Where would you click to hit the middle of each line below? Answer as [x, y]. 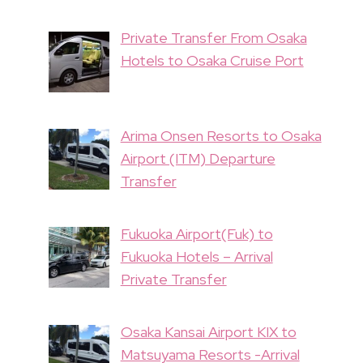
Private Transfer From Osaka [214, 38]
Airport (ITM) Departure [198, 159]
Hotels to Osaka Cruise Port [212, 61]
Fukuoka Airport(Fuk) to [196, 233]
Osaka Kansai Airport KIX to [208, 331]
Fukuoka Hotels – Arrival [196, 256]
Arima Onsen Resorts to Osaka [221, 136]
